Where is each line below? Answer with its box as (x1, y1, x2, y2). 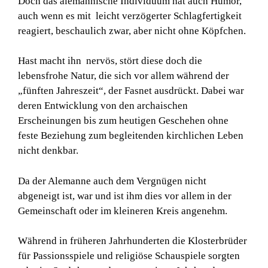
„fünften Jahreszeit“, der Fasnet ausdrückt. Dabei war (18, 85, 244, 97)
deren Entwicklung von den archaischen (18, 100, 188, 112)
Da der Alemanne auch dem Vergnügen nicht (18, 175, 206, 187)
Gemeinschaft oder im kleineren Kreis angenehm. (18, 205, 227, 217)
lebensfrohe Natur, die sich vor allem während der (18, 70, 229, 82)
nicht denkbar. (18, 145, 78, 157)
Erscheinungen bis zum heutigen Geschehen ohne (18, 115, 229, 127)
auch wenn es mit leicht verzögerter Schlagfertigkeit (18, 10, 242, 22)
